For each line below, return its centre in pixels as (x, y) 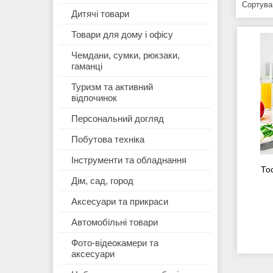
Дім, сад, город (102, 181)
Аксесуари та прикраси (120, 202)
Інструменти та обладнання (129, 160)
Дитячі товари (100, 14)
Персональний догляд (118, 119)
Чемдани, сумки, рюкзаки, (126, 55)
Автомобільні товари (115, 222)
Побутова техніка (108, 140)
